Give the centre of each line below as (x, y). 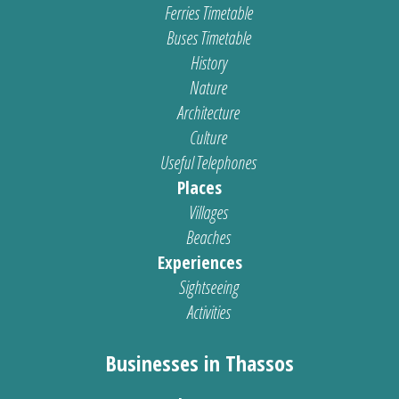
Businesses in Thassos (199, 363)
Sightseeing (208, 288)
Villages (208, 213)
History (208, 63)
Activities (208, 313)
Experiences (199, 263)
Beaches (208, 238)
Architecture (208, 113)
